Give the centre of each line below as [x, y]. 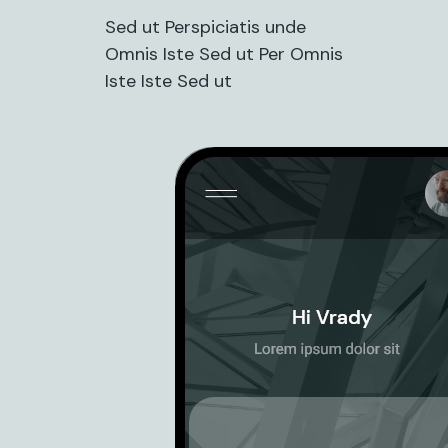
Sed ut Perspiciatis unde [205, 27]
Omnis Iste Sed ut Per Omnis [224, 54]
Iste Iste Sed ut [168, 81]
